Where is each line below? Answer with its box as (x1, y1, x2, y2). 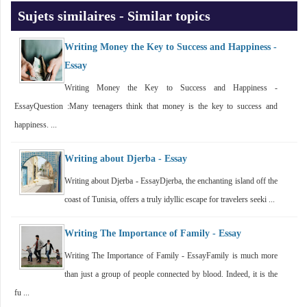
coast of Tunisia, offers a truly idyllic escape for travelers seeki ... (64, 194, 275, 204)
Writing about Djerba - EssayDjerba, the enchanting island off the (64, 175, 278, 186)
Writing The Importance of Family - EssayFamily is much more (64, 250, 278, 260)
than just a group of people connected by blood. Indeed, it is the (64, 269, 278, 279)
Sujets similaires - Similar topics (18, 8, 210, 23)
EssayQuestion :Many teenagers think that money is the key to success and (14, 101, 278, 111)
